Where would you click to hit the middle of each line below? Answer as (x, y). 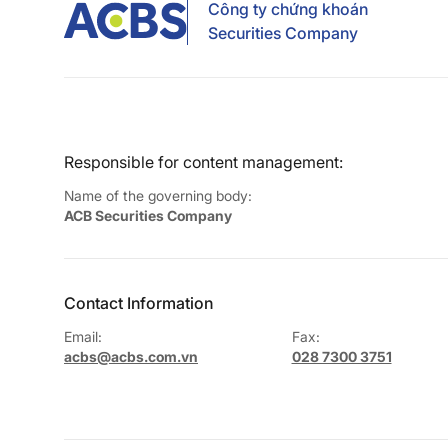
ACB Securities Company (148, 215)
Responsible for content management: (203, 161)
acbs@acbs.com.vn (131, 356)
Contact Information (138, 302)
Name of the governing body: (158, 195)
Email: (83, 336)
